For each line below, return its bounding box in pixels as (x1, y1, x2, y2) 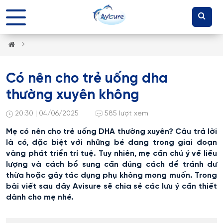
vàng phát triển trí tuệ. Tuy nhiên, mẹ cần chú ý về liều (6, 149, 217, 158)
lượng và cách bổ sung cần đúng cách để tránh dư (6, 160, 217, 169)
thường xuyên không (6, 88, 139, 103)
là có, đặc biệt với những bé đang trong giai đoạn (6, 138, 217, 147)
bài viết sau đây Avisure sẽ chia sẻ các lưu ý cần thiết (6, 182, 217, 191)
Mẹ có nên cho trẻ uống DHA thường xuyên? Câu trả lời (6, 127, 217, 136)
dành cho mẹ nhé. (6, 193, 74, 202)
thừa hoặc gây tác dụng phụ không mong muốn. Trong (6, 171, 217, 180)
